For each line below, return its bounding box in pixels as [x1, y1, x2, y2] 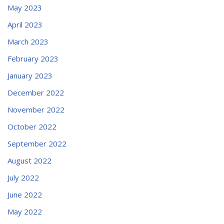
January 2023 [7, 70, 52, 80]
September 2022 [7, 138, 66, 148]
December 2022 [7, 87, 64, 97]
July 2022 [7, 172, 39, 182]
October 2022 [7, 121, 56, 131]
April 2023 [7, 19, 42, 29]
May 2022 [7, 206, 42, 216]
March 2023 [7, 36, 48, 46]
